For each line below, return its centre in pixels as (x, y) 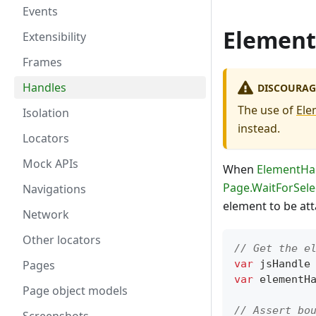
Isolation (46, 113)
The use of (267, 110)
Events (40, 11)
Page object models (75, 291)
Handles (44, 87)
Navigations (54, 189)
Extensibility (54, 37)
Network (46, 214)
